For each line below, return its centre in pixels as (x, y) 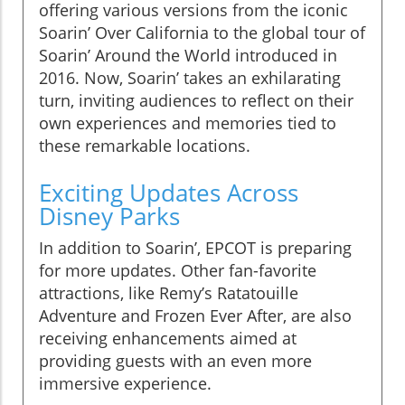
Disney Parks (109, 216)
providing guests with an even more (175, 360)
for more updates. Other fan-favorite (178, 270)
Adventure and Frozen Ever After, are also (195, 315)
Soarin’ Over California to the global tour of (202, 32)
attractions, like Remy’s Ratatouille (169, 292)
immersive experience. (125, 383)
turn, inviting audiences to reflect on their (196, 100)
